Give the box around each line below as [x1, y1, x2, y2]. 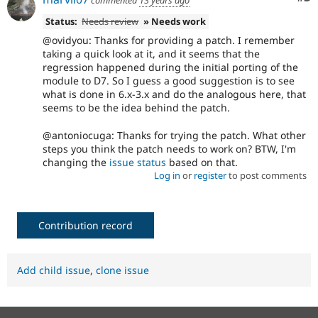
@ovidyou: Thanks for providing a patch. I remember [43, 33, 295, 48]
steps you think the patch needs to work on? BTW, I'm [43, 141, 296, 155]
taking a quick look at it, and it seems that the [43, 47, 260, 61]
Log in [153, 168, 180, 182]
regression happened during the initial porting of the [43, 60, 298, 75]
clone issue [96, 263, 149, 277]
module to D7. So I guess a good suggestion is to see [43, 74, 295, 88]
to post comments [226, 168, 307, 182]
